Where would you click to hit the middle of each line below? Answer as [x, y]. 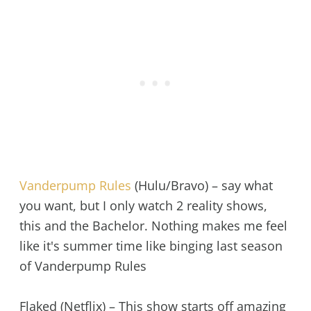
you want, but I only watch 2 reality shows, [143, 205]
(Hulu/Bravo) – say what [202, 185]
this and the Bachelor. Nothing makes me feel [153, 225]
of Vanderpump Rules [83, 266]
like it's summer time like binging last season [151, 245]
